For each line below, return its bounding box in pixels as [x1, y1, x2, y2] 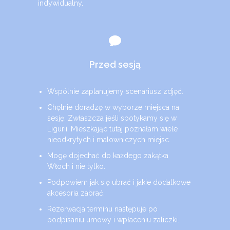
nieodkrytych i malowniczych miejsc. [47, 136, 171, 144]
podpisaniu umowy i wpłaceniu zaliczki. [47, 216, 180, 224]
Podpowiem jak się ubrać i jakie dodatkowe [47, 178, 191, 186]
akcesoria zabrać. [47, 189, 105, 197]
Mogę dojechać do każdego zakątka [47, 151, 169, 160]
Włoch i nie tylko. [47, 162, 106, 170]
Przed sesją [89, 59, 141, 70]
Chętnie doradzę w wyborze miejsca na [47, 103, 180, 111]
